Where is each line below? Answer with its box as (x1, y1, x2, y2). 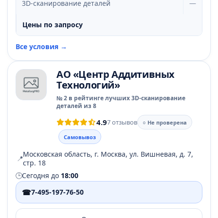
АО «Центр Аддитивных (56, 68, 175, 81)
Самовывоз (64, 133, 96, 141)
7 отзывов (107, 117, 137, 127)
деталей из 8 (56, 102, 96, 110)
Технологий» (56, 78, 120, 91)
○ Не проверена (143, 118, 187, 126)
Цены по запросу (22, 20, 83, 29)
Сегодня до (22, 171, 61, 180)
